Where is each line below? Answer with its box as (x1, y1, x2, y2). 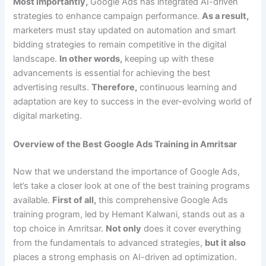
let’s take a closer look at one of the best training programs (13, 180, 251, 191)
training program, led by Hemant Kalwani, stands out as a (13, 208, 245, 220)
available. (13, 194, 53, 205)
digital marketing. (13, 110, 83, 122)
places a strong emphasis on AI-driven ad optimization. (13, 251, 237, 262)
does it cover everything (141, 223, 242, 234)
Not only (106, 223, 142, 234)
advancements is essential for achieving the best (13, 68, 211, 79)
